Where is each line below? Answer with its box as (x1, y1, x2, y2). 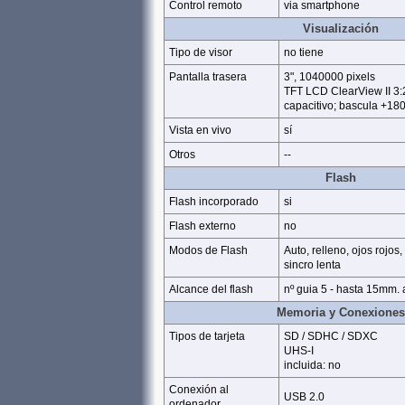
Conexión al (169, 383, 229, 396)
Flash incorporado (169, 195, 259, 208)
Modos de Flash (169, 244, 248, 257)
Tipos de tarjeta (169, 330, 245, 343)
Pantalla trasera (169, 71, 247, 83)
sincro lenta (284, 259, 341, 271)
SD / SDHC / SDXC (284, 330, 378, 343)
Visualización (302, 22, 379, 35)
